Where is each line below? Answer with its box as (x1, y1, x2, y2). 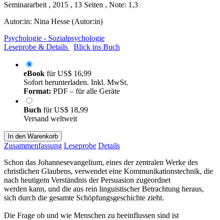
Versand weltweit (24, 114, 77, 123)
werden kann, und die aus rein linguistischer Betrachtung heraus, (4, 184, 204, 193)
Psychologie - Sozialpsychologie (4, 33, 105, 42)
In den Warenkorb (8, 132, 58, 140)
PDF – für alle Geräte (51, 86, 120, 95)
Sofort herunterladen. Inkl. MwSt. (24, 78, 128, 86)
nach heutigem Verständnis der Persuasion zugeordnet (4, 175, 170, 184)
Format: (24, 86, 51, 95)
